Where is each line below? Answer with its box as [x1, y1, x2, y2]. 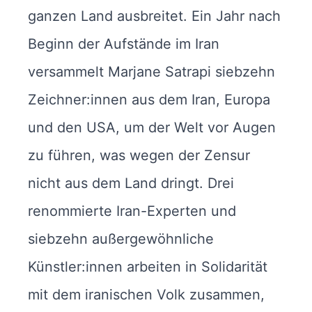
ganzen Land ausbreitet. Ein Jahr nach [28, 7, 281, 24]
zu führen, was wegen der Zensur [28, 146, 250, 164]
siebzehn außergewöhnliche [28, 230, 214, 247]
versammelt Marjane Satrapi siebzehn [28, 63, 275, 80]
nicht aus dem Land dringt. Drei [28, 174, 234, 192]
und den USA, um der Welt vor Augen [28, 118, 276, 136]
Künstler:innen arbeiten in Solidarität [28, 258, 267, 275]
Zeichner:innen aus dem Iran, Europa [28, 91, 270, 108]
